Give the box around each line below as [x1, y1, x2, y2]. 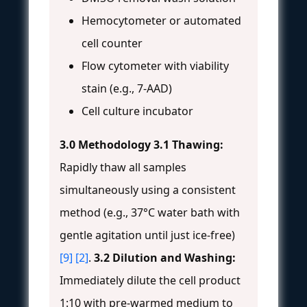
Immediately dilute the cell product [60, 273, 241, 288]
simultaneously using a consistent [60, 182, 236, 198]
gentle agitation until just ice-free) [60, 228, 235, 243]
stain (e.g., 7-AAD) [82, 81, 172, 97]
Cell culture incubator [82, 103, 193, 119]
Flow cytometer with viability [82, 58, 229, 74]
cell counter [82, 36, 143, 51]
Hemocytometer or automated [82, 13, 241, 29]
